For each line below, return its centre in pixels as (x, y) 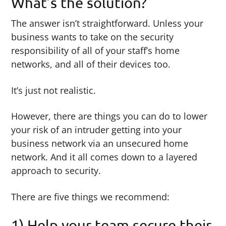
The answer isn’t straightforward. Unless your (107, 23)
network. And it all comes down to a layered (104, 157)
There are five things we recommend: (91, 197)
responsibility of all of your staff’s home (96, 50)
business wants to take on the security (93, 37)
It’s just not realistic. (54, 90)
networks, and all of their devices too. (91, 64)
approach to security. (56, 171)
